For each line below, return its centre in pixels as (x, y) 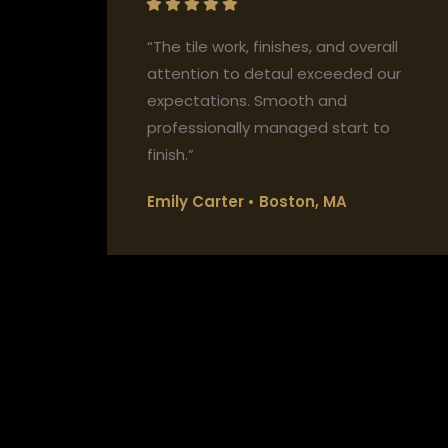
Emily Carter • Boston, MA (247, 202)
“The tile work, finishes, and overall (272, 47)
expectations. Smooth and (247, 101)
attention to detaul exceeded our (274, 74)
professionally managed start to (268, 128)
